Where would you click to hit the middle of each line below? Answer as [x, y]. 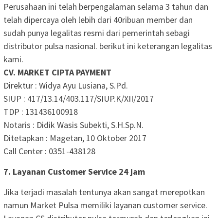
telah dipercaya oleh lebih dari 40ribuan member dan [98, 19]
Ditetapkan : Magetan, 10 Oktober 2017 [75, 138]
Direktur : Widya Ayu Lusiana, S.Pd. [66, 85]
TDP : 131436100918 [41, 111]
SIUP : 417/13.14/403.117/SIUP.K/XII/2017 [79, 98]
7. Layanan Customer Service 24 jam [74, 171]
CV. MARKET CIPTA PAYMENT [57, 72]
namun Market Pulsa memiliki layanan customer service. [105, 205]
